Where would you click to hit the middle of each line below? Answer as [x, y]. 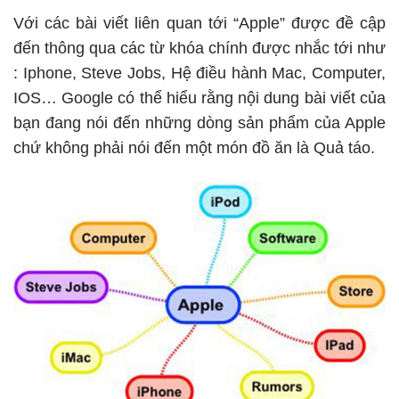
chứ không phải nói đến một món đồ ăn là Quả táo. [194, 148]
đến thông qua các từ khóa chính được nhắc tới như [199, 49]
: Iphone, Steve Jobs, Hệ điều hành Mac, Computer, [199, 73]
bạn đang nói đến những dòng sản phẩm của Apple [199, 123]
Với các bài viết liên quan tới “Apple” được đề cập [199, 24]
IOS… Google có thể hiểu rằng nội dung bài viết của [199, 98]
